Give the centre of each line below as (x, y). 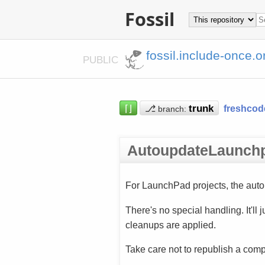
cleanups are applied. (170, 224)
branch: (172, 109)
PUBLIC (102, 59)
